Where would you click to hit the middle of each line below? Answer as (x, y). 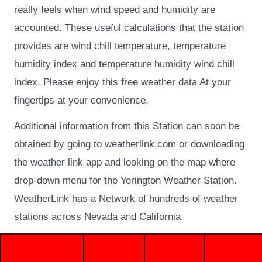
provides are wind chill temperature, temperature (120, 46)
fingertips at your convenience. (82, 100)
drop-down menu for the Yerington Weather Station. (126, 180)
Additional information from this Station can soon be (127, 126)
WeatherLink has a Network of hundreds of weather (126, 198)
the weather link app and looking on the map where (125, 162)
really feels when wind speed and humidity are (115, 9)
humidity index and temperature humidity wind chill (125, 64)
